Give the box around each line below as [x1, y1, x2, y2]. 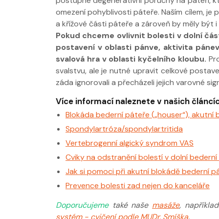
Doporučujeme [56, 199, 112, 210]
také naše [112, 199, 153, 210]
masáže [152, 199, 180, 210]
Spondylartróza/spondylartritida [66, 123, 183, 134]
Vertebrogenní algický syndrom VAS [66, 137, 194, 148]
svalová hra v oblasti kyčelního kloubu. [56, 53, 209, 64]
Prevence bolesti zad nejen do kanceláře [66, 180, 210, 191]
